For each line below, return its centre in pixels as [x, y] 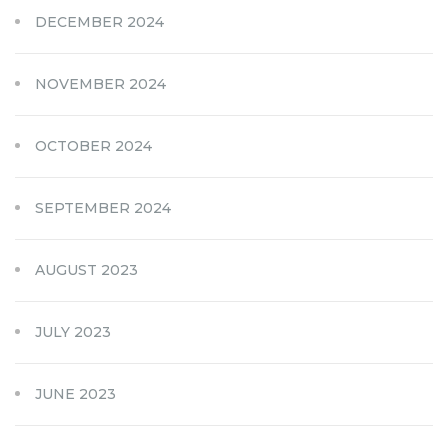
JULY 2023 [73, 331]
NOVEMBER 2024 [100, 83]
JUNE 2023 [75, 393]
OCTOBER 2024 [93, 145]
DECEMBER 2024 [99, 21]
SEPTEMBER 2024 [103, 207]
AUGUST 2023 [86, 269]
